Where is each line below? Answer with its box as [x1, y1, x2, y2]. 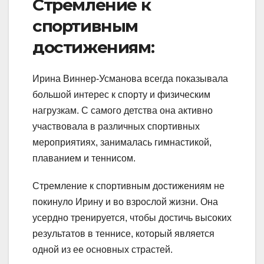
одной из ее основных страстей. [32, 245, 173, 255]
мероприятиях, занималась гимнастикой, [32, 137, 212, 148]
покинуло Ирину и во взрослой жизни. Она [32, 197, 218, 207]
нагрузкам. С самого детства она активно [32, 105, 213, 116]
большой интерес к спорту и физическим [32, 90, 210, 100]
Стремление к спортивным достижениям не [32, 181, 225, 192]
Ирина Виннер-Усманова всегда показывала [32, 74, 228, 84]
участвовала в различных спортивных [32, 121, 200, 132]
